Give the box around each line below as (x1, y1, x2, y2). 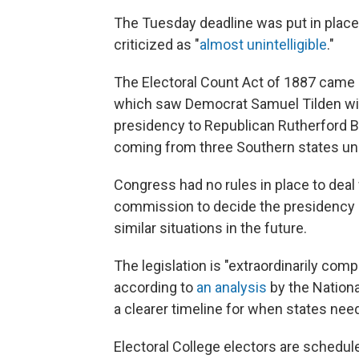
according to (114, 278, 196, 296)
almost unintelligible (200, 35, 327, 53)
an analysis (196, 278, 267, 296)
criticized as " (114, 35, 200, 53)
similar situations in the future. (114, 219, 307, 236)
